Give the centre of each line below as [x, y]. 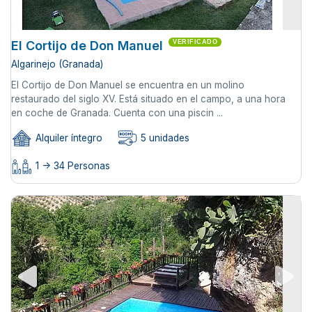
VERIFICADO [195, 41]
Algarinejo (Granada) [57, 64]
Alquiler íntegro [68, 138]
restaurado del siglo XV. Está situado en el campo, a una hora [148, 99]
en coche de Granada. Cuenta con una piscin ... [117, 112]
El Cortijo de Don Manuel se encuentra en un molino [128, 85]
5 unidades [164, 138]
